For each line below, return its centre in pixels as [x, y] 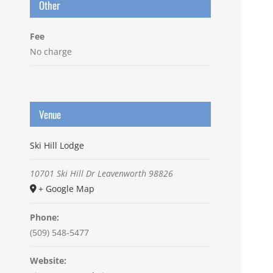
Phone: [44, 218]
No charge [51, 52]
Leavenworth [122, 174]
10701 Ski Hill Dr [62, 174]
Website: [48, 261]
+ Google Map [66, 189]
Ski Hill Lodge [57, 146]
